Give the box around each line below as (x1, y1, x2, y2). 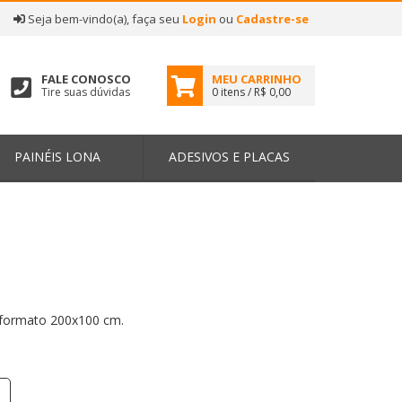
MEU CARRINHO (212, 70, 301, 87)
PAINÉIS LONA (13, 148, 100, 165)
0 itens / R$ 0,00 (212, 83, 291, 100)
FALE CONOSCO (41, 70, 132, 87)
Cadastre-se (236, 11, 309, 27)
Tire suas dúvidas (41, 83, 131, 100)
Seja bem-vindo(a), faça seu (25, 11, 182, 27)
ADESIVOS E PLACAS (169, 148, 291, 165)
